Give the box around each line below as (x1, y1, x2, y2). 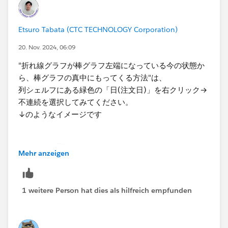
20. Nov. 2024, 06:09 (18, 43, 75, 52)
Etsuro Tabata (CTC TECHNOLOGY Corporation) (18, 25, 178, 35)
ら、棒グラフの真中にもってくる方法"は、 (18, 73, 166, 83)
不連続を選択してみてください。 (18, 97, 133, 107)
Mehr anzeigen (18, 149, 69, 158)
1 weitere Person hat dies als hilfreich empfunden (22, 186, 192, 195)
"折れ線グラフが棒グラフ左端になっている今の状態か (18, 61, 205, 71)
